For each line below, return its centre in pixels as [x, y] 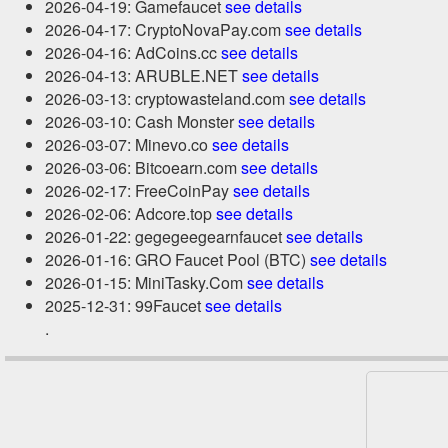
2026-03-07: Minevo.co [128, 144]
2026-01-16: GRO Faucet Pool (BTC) [177, 259]
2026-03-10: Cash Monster [141, 121]
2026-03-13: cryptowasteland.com [167, 98]
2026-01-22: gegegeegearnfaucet [165, 236]
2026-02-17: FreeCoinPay [139, 190]
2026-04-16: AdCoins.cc [133, 52]
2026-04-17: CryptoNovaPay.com [165, 29]
